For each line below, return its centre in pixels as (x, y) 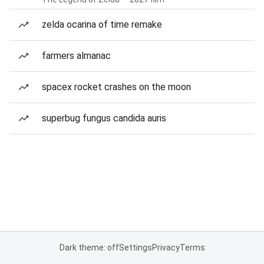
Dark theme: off (89, 247)
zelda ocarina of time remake (102, 24)
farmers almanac (76, 56)
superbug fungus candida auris (104, 118)
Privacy (166, 247)
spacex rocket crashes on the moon (116, 87)
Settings (135, 247)
